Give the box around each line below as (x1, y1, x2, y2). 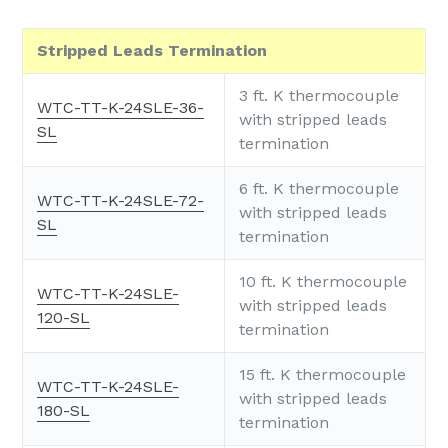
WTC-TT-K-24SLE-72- (37, 190, 204, 210)
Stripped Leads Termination (37, 40, 267, 60)
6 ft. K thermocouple (239, 178, 399, 198)
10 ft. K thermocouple (239, 271, 407, 291)
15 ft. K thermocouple (239, 364, 406, 384)
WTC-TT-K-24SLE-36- (37, 97, 204, 117)
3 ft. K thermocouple (239, 85, 399, 105)
